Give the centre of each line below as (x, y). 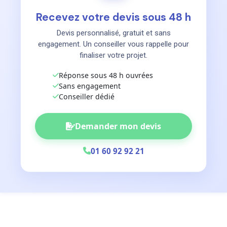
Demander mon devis (118, 126)
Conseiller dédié (87, 96)
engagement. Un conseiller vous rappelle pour (113, 44)
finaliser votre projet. (113, 55)
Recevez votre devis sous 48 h (113, 17)
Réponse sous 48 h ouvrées (106, 75)
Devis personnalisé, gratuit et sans (113, 33)
